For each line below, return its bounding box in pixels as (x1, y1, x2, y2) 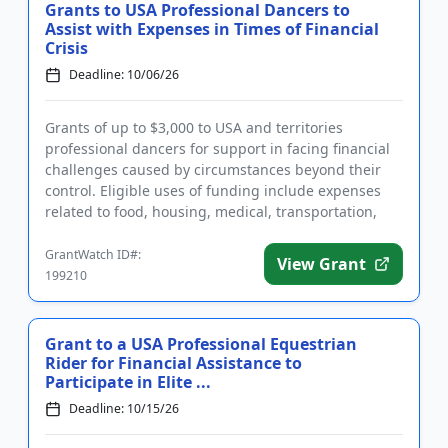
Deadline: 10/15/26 (69, 400, 179, 417)
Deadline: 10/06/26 (69, 66, 179, 83)
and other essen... (45, 223, 166, 242)
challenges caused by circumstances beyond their (45, 160, 381, 179)
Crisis (45, 37, 88, 59)
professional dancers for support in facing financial (45, 139, 390, 158)
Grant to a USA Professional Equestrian (45, 333, 357, 355)
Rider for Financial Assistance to (45, 352, 302, 374)
